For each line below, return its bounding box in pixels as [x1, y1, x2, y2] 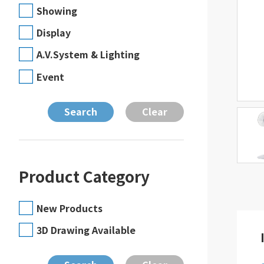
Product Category [19, 164, 150, 187]
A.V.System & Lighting [37, 47, 140, 62]
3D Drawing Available [37, 222, 136, 237]
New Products [37, 200, 103, 215]
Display [37, 25, 71, 40]
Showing [37, 4, 77, 18]
